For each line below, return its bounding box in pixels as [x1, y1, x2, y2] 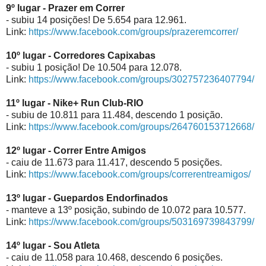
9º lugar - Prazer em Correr [6, 2, 125, 13]
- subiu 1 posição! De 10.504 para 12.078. [6, 62, 182, 72]
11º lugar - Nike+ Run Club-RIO [6, 97, 143, 108]
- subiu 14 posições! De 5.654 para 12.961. [6, 14, 186, 25]
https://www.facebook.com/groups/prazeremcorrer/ [28, 26, 238, 37]
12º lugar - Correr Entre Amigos [6, 145, 146, 156]
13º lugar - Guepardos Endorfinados [6, 192, 168, 203]
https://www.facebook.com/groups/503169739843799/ [28, 216, 254, 227]
